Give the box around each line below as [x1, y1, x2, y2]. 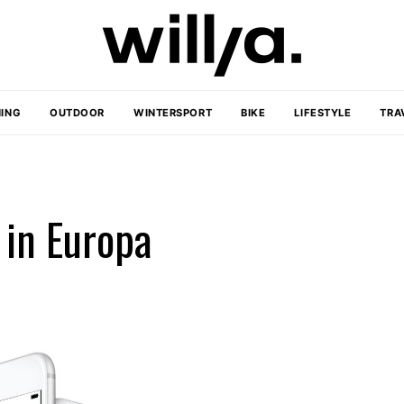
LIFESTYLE [294, 106, 352, 119]
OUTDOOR [50, 106, 105, 119]
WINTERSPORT [133, 106, 213, 119]
